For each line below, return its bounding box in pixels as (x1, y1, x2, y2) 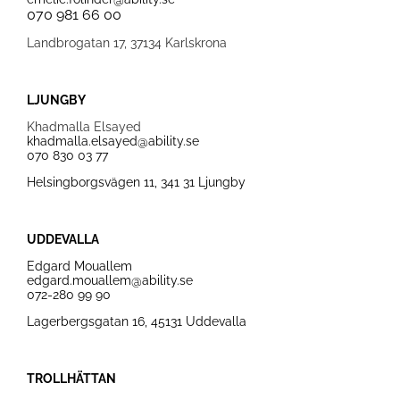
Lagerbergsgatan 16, (26, 314, 151, 329)
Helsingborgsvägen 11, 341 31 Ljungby (26, 175, 246, 189)
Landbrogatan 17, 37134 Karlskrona (26, 36, 227, 50)
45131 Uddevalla (150, 314, 246, 329)
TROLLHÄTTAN (26, 371, 116, 386)
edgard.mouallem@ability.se (26, 273, 193, 287)
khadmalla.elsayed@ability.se (26, 134, 199, 148)
